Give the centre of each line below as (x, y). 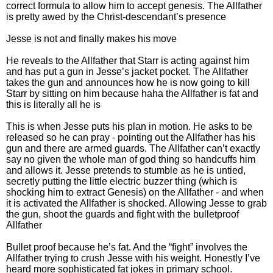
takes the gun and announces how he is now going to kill (128, 82)
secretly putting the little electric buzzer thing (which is (122, 181)
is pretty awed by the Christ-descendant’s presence (116, 16)
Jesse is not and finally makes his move (91, 38)
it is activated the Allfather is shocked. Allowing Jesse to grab (136, 203)
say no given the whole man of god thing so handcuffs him (131, 159)
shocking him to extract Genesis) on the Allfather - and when (135, 192)
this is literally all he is (53, 104)
